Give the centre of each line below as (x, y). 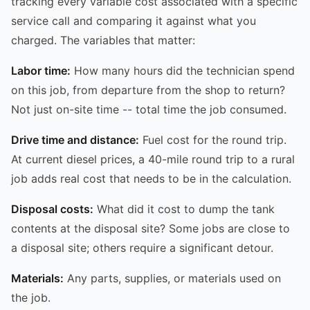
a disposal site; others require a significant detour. (142, 247)
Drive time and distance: (75, 139)
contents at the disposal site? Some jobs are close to (151, 228)
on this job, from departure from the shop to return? (148, 90)
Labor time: (41, 70)
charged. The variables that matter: (103, 40)
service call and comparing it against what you (134, 20)
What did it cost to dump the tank (184, 209)
